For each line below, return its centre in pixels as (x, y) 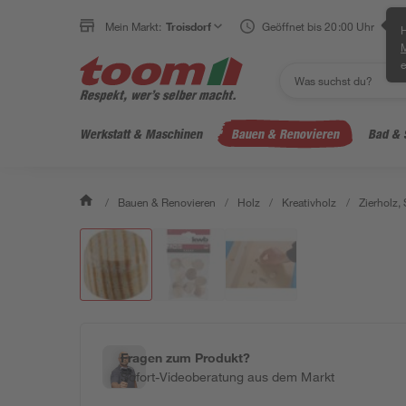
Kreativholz (309, 202)
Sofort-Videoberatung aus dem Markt (227, 377)
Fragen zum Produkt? (186, 358)
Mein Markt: (134, 26)
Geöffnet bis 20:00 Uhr (318, 26)
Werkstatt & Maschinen (141, 134)
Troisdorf (189, 26)
